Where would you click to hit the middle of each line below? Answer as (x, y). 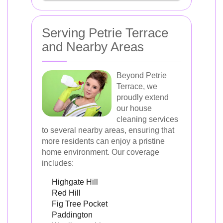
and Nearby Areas (93, 47)
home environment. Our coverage (101, 152)
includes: (58, 163)
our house (134, 108)
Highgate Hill (75, 182)
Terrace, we (137, 86)
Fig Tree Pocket (80, 204)
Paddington (72, 215)
